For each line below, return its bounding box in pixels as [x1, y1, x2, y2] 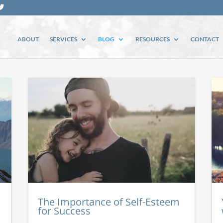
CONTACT [190, 35, 219, 43]
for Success [37, 204, 91, 218]
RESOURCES [135, 35, 170, 43]
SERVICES [49, 35, 77, 43]
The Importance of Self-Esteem [37, 195, 180, 209]
